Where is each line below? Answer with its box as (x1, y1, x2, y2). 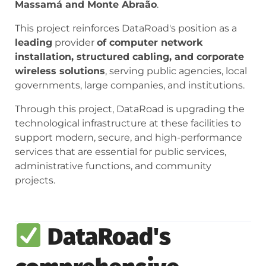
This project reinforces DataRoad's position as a (15, 23, 237, 34)
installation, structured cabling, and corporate (15, 51, 244, 63)
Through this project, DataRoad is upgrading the (15, 103, 245, 115)
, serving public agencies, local (105, 65, 247, 77)
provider (52, 37, 97, 49)
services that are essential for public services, (15, 146, 226, 158)
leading (15, 37, 52, 49)
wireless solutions (15, 65, 105, 77)
